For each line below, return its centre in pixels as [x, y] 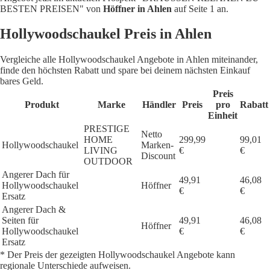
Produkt [42, 105]
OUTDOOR [108, 162]
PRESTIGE [107, 129]
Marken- [157, 145]
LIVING [101, 151]
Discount [158, 156]
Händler [159, 105]
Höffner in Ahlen [137, 8]
